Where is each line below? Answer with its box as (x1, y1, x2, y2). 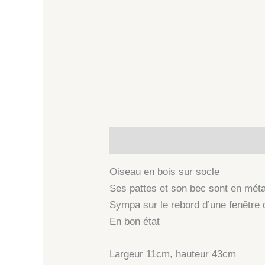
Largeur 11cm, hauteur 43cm (109, 248, 237, 260)
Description (109, 134, 164, 146)
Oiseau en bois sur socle (109, 166, 220, 178)
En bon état (109, 216, 160, 228)
